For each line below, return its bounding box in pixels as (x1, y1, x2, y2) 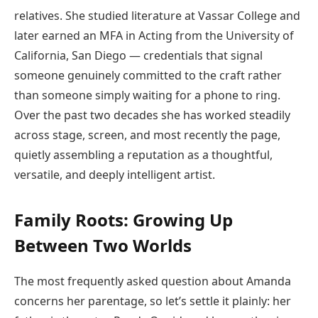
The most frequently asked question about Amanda (14, 273, 291, 290)
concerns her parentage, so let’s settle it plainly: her (14, 293, 291, 309)
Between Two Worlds (14, 234, 192, 258)
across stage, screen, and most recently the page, (14, 126, 280, 143)
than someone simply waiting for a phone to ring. (14, 87, 280, 103)
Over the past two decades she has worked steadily (14, 106, 290, 123)
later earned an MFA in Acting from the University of (14, 27, 294, 43)
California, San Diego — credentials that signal (14, 47, 263, 63)
